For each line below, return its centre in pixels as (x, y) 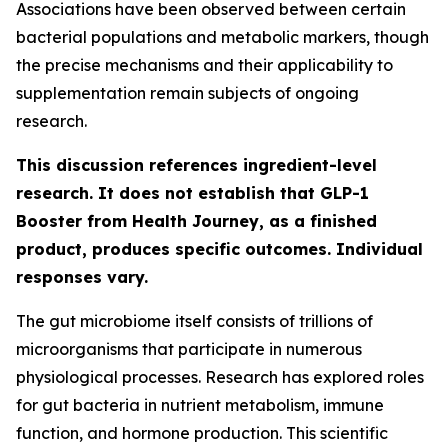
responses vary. (82, 277)
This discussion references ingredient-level (196, 165)
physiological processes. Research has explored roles (220, 377)
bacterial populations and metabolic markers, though (222, 37)
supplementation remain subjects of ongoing (187, 93)
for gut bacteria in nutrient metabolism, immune (200, 405)
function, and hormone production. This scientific (202, 433)
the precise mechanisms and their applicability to (204, 65)
